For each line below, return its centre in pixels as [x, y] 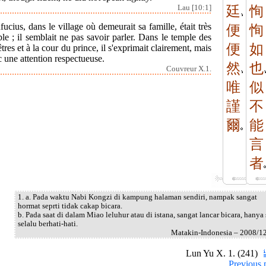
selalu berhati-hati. [48, 224]
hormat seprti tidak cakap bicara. [70, 206]
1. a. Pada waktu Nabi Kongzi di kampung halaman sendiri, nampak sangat [137, 197]
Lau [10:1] [194, 7]
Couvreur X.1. [189, 69]
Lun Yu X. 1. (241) [223, 253]
